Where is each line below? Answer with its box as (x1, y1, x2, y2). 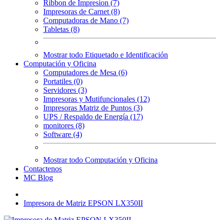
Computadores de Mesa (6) (43, 68, 127, 77)
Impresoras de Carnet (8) (43, 7, 120, 16)
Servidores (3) (43, 86, 87, 94)
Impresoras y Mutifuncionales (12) (43, 95, 150, 103)
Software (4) (43, 130, 82, 138)
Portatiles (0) (43, 77, 82, 85)
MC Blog (24, 173, 53, 182)
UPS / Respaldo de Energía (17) (43, 112, 143, 121)
